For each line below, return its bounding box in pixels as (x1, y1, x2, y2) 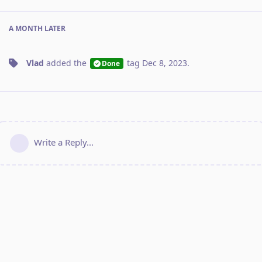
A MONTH (9, 23, 43, 34)
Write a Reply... (34, 136, 94, 149)
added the (44, 57, 89, 69)
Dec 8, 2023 (142, 57, 187, 69)
